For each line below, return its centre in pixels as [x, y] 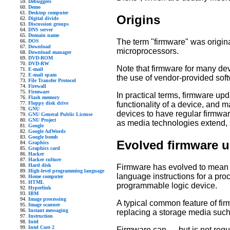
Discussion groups [49, 24]
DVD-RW [39, 63]
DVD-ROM [41, 58]
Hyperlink [40, 188]
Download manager [50, 52]
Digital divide [43, 18]
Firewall [37, 86]
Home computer [46, 176]
